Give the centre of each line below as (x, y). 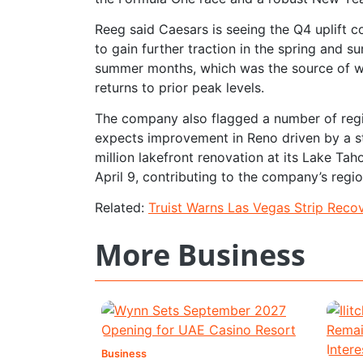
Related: (122, 207)
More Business (200, 254)
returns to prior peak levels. (179, 87)
